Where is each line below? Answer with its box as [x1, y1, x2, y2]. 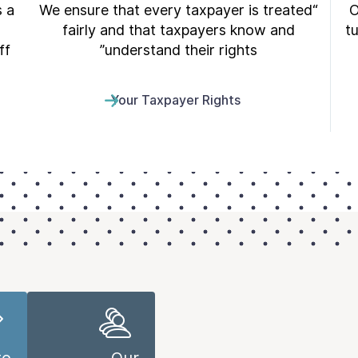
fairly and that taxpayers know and [62, 22, 295, 38]
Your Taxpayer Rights [110, 92, 241, 108]
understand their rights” [105, 42, 257, 58]
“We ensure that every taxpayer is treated [39, 2, 312, 18]
